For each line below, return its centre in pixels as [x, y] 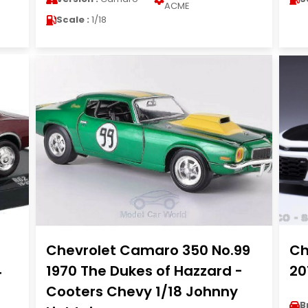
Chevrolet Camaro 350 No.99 [148, 250]
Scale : [73, 20]
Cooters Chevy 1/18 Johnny [142, 291]
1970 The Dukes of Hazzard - [144, 271]
